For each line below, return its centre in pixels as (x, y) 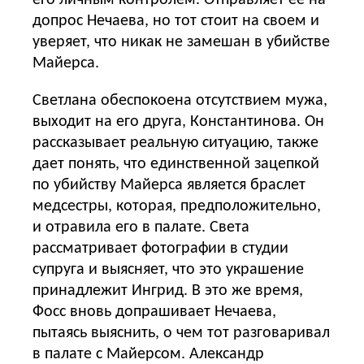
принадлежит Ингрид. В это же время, (168, 290)
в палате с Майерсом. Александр (148, 354)
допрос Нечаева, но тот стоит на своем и (176, 21)
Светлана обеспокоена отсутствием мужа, (180, 100)
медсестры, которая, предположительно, (177, 206)
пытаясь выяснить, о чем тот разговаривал (181, 333)
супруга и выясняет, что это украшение (168, 269)
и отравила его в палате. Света (141, 227)
